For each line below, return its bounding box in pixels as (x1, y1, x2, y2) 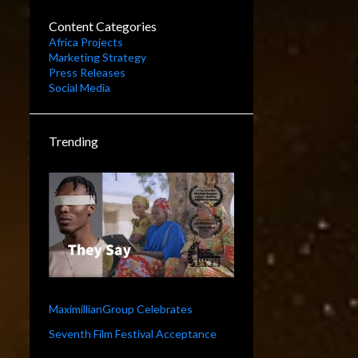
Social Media (48, 81, 110, 94)
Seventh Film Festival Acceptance (48, 327, 217, 340)
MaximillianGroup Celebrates (48, 302, 193, 316)
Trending (48, 133, 98, 149)
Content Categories (48, 18, 157, 34)
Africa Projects (48, 35, 123, 49)
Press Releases (48, 66, 125, 79)
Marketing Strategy (48, 50, 146, 64)
